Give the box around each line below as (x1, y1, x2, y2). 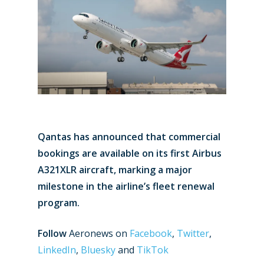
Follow (38, 227, 67, 240)
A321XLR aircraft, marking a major (38, 163, 192, 177)
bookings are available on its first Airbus (38, 147, 222, 160)
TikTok (137, 243, 169, 257)
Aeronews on (67, 227, 130, 240)
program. (38, 196, 80, 210)
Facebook (130, 227, 172, 240)
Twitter (177, 227, 209, 240)
